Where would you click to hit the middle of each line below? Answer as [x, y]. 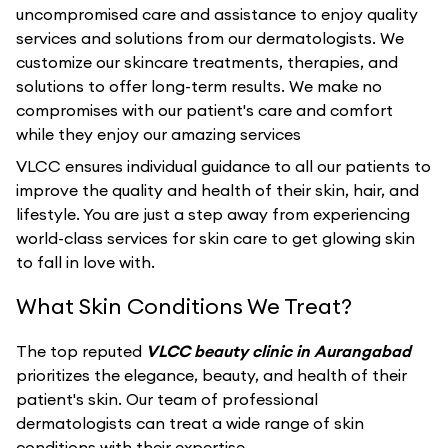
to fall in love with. [85, 262]
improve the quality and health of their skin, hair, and [217, 190]
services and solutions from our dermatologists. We [210, 38]
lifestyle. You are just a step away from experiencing [213, 214]
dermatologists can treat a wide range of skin [190, 423]
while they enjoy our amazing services [158, 134]
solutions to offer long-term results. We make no [199, 86]
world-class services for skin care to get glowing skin [215, 238]
